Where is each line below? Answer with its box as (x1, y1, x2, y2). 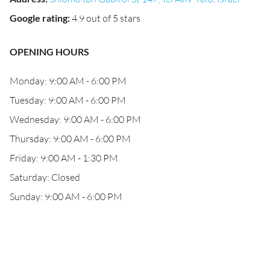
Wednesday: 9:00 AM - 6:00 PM (10, 113, 141, 125)
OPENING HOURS (10, 46, 89, 57)
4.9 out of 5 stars (72, 12, 140, 24)
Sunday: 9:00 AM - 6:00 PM (10, 190, 122, 202)
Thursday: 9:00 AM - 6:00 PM (10, 133, 131, 145)
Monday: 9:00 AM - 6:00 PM (10, 75, 127, 87)
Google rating (10, 12, 67, 24)
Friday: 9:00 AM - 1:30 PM (10, 152, 118, 164)
